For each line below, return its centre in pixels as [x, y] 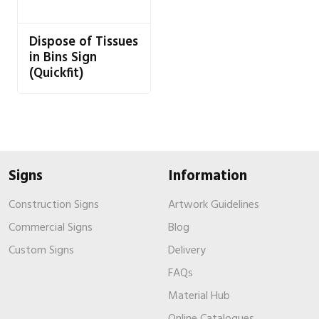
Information [208, 176]
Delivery [187, 250]
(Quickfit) [56, 73]
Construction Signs [54, 205]
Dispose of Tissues [84, 42]
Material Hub [199, 296]
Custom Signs [41, 250]
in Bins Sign [63, 58]
